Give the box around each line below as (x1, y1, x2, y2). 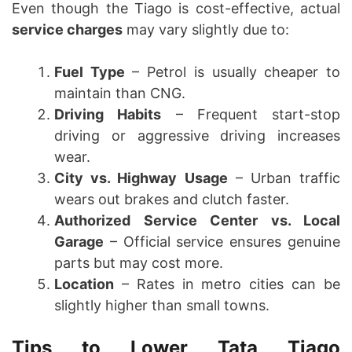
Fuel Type (54, 64, 125, 81)
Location (54, 276, 114, 293)
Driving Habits (54, 106, 162, 123)
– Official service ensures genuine (104, 233, 340, 251)
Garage (54, 233, 104, 251)
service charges (12, 21, 123, 38)
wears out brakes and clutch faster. (54, 191, 289, 208)
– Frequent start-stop (161, 106, 340, 123)
